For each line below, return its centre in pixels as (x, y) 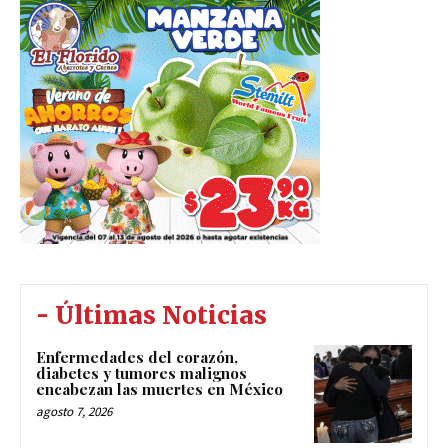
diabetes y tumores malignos (141, 373)
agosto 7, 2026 (74, 412)
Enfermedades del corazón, (137, 357)
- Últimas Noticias (151, 316)
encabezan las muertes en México (159, 389)
